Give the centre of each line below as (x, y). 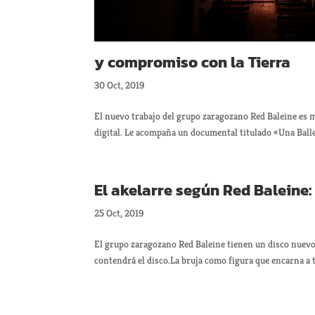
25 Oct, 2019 (120, 213)
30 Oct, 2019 (120, 85)
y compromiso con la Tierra (193, 62)
